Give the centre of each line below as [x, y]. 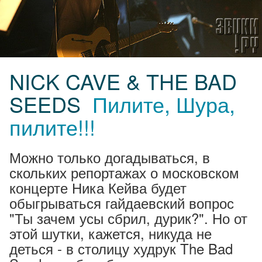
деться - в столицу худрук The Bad [121, 248]
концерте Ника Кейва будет [98, 187]
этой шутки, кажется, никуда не [111, 233]
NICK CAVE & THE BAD [123, 81]
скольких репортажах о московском [124, 172]
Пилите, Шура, [164, 104]
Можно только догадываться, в [110, 157]
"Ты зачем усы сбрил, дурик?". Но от [128, 218]
